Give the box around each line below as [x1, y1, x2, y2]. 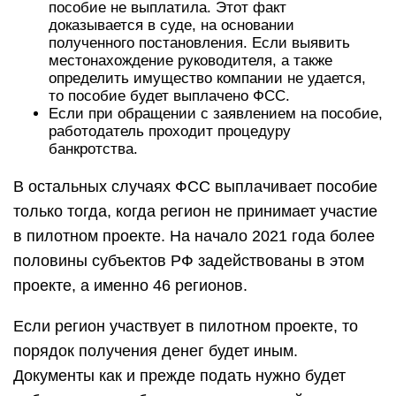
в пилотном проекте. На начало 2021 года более [13, 227, 375, 245]
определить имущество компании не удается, [49, 70, 366, 87]
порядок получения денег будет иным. [13, 342, 298, 360]
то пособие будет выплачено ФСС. [49, 88, 290, 104]
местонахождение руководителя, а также [49, 52, 332, 69]
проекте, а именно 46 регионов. [13, 277, 247, 294]
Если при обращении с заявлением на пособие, [49, 105, 383, 122]
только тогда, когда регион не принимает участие [13, 202, 377, 220]
